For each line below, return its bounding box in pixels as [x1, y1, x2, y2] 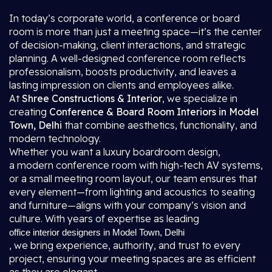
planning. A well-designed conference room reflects [9, 52, 246, 64]
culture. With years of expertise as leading [9, 212, 199, 225]
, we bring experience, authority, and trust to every [9, 239, 240, 251]
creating [9, 106, 49, 118]
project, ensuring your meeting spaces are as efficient [9, 253, 256, 265]
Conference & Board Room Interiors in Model [49, 106, 259, 118]
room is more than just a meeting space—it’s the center [9, 25, 262, 38]
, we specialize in [162, 92, 237, 104]
